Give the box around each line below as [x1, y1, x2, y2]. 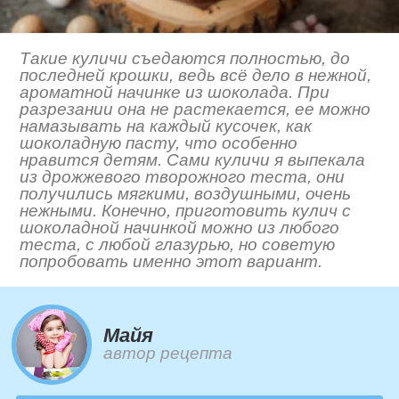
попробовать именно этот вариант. [20, 252, 323, 272]
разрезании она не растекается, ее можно [20, 100, 371, 119]
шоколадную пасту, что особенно [20, 134, 298, 153]
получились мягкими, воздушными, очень [20, 184, 352, 204]
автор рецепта [103, 344, 233, 363]
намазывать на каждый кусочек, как [20, 117, 313, 136]
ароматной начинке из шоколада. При [20, 83, 330, 102]
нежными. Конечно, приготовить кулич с [20, 201, 352, 221]
